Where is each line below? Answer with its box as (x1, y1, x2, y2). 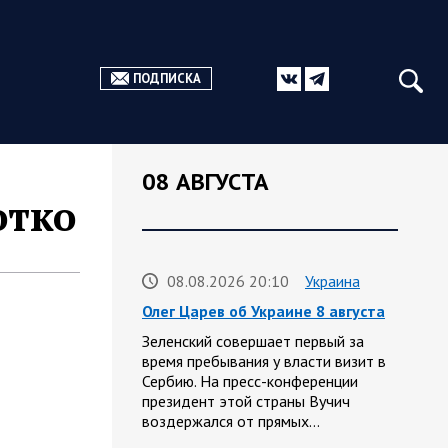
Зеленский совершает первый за (142, 331, 364, 352)
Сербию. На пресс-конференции (142, 371, 358, 392)
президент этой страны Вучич (142, 391, 350, 412)
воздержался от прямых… (142, 411, 320, 432)
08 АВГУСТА (142, 166, 269, 197)
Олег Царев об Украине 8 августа (142, 301, 385, 322)
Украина (305, 271, 360, 292)
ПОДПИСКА (132, 70, 201, 87)
